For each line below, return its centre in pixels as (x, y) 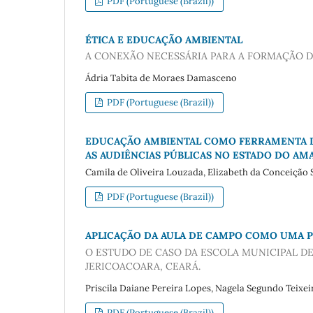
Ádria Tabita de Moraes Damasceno (161, 78)
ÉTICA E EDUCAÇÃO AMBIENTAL (164, 39)
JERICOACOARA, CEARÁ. (143, 266)
